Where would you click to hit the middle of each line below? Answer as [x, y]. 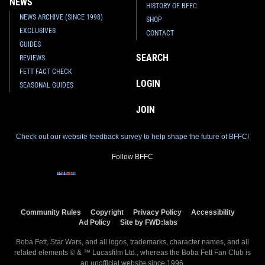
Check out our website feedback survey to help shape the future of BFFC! [132, 136]
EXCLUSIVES [38, 30]
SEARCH [153, 57]
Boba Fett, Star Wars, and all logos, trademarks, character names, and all [132, 242]
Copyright [107, 212]
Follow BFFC [132, 156]
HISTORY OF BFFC [172, 6]
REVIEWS [32, 58]
